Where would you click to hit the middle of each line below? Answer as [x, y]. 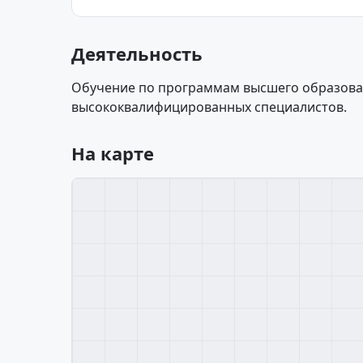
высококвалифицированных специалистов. [209, 107]
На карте [113, 153]
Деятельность [137, 53]
